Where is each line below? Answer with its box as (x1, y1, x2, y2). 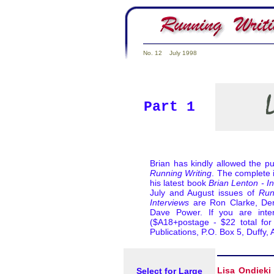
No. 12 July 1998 (143, 50, 197, 57)
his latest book (150, 178, 209, 188)
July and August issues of (150, 188, 259, 198)
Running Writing (150, 168, 212, 178)
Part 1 (144, 99, 195, 115)
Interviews (150, 198, 189, 207)
